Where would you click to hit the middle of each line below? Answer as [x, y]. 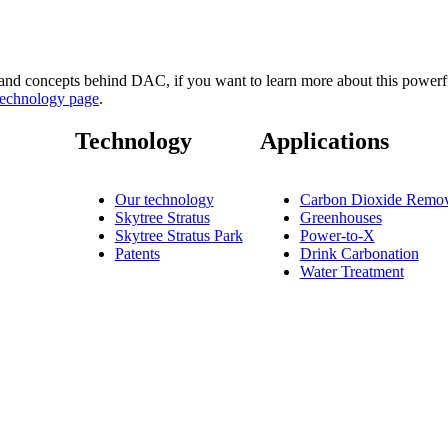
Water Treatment [351, 271]
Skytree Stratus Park [178, 235]
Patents [137, 253]
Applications [324, 140]
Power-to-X [337, 235]
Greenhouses [340, 217]
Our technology [164, 199]
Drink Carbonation [359, 253]
